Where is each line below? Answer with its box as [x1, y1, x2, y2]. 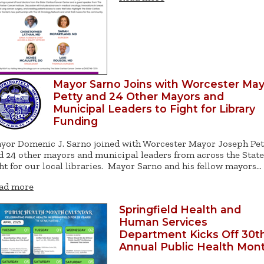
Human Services [119, 216, 207, 229]
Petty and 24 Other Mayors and [53, 90, 224, 103]
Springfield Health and [119, 203, 241, 216]
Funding [53, 115, 98, 128]
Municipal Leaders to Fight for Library [53, 103, 255, 115]
